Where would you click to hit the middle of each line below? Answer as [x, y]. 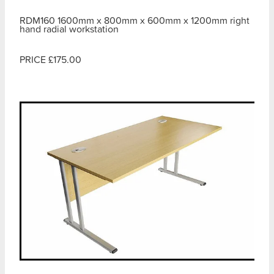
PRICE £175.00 [50, 59]
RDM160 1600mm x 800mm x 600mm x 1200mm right [135, 20]
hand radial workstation [69, 28]
